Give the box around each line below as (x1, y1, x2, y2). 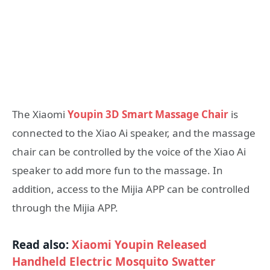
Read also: (12, 236, 72, 253)
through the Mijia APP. (12, 200, 118, 215)
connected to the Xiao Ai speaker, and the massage (12, 125, 256, 140)
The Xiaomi (12, 107, 67, 121)
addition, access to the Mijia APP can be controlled (12, 181, 250, 196)
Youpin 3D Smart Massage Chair (67, 107, 228, 121)
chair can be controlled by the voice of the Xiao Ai (12, 144, 246, 159)
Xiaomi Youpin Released (72, 236, 207, 253)
